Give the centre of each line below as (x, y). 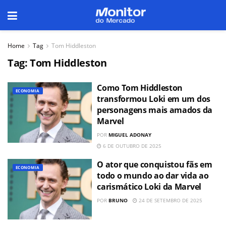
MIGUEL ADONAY (130, 135)
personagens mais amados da (155, 110)
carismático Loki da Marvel (149, 187)
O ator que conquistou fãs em (155, 164)
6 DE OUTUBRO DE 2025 (132, 146)
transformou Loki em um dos (154, 99)
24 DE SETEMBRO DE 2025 (170, 200)
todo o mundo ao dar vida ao (153, 176)
